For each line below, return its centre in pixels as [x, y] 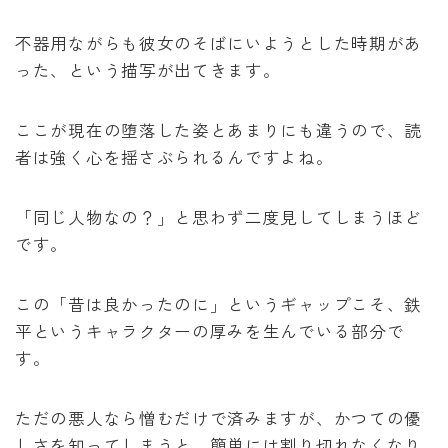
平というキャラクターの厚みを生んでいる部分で [210, 330]
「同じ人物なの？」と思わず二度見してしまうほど [219, 216]
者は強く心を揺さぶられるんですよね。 [174, 156]
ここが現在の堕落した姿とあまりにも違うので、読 [219, 129]
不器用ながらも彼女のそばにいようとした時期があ [219, 42]
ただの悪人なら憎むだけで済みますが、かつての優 [219, 417]
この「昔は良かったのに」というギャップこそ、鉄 [219, 303]
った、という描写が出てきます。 [148, 69]
